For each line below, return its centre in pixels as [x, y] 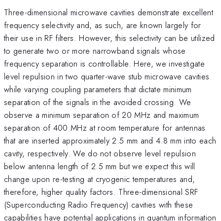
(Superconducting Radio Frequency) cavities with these [99, 204]
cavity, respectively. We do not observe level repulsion [100, 153]
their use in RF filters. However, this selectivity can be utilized [110, 38]
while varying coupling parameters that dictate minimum [98, 89]
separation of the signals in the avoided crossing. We [98, 102]
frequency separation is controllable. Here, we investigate [104, 63]
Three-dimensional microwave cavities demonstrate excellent [109, 12]
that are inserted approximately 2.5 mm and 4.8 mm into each [110, 140]
